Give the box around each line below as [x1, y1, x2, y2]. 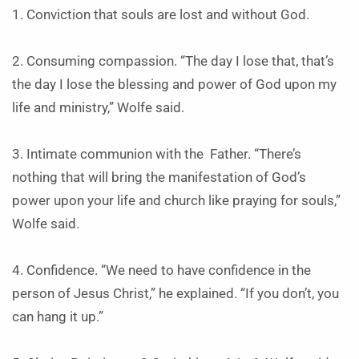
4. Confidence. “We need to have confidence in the [12, 263, 311, 278]
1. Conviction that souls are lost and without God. [12, 7, 313, 22]
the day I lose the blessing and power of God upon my [12, 77, 337, 92]
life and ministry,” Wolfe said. [12, 100, 184, 115]
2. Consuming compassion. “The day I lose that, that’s [12, 54, 334, 69]
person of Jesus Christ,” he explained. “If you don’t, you [12, 286, 339, 301]
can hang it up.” [12, 309, 103, 325]
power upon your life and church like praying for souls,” [12, 193, 341, 208]
